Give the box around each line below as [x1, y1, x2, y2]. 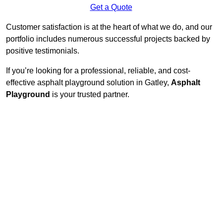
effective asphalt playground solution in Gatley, [6, 78, 171, 87]
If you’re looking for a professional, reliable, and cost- [6, 66, 190, 75]
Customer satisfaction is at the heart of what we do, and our [6, 23, 212, 32]
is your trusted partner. [50, 90, 129, 99]
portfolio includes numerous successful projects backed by [6, 35, 210, 44]
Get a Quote [90, 3, 132, 12]
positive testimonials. [6, 47, 79, 55]
